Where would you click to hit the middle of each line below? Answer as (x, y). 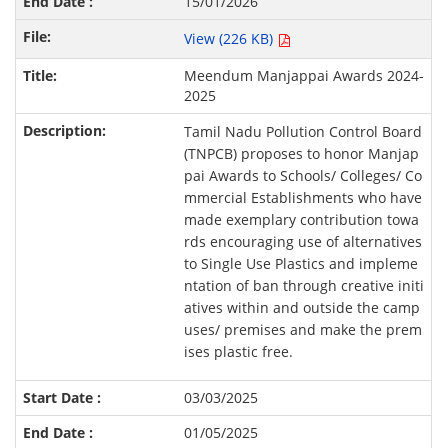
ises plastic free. (238, 352)
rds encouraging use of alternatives (302, 242)
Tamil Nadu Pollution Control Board (302, 132)
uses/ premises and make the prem (302, 330)
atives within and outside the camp (301, 308)
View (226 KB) (230, 39)
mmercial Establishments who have (302, 198)
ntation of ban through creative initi (303, 286)
